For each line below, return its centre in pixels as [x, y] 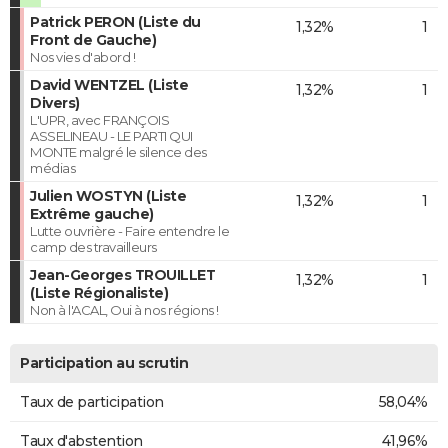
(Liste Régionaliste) [99, 292]
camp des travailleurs [93, 246]
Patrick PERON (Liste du [115, 21]
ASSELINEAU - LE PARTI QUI [111, 135]
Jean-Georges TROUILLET [122, 274]
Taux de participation [92, 401]
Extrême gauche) [92, 213]
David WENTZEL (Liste [109, 84]
